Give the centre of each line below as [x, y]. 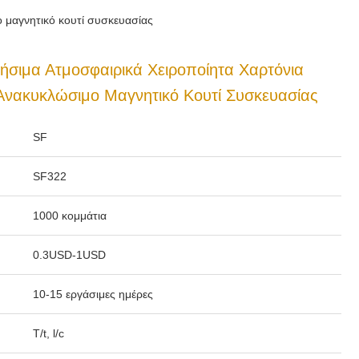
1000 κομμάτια [70, 216]
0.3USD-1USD [69, 255]
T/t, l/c [48, 333]
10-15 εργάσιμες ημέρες [93, 294]
